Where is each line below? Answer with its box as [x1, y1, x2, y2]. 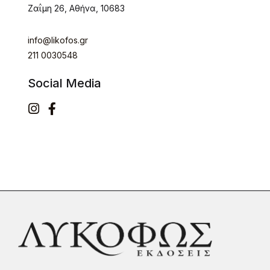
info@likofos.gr [28, 35, 88, 45]
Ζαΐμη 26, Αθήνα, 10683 [28, 3, 125, 13]
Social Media [28, 76, 101, 90]
